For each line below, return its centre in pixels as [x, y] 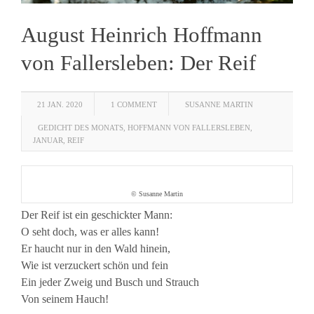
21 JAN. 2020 [60, 104]
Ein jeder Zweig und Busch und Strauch [110, 282]
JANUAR [48, 140]
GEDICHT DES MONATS [81, 127]
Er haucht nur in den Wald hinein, [96, 248]
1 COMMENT [134, 104]
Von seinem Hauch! [65, 299]
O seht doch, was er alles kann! [90, 231]
